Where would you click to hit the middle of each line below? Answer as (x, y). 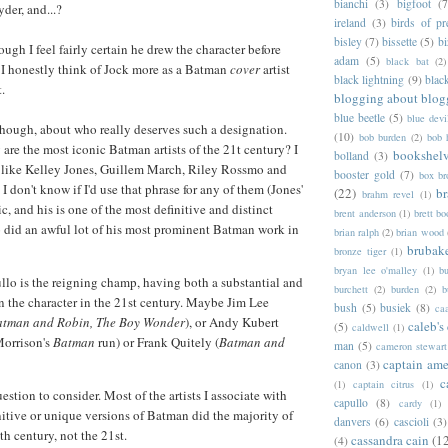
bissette (400, 41)
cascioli (411, 421)
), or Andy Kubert (232, 322)
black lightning (369, 79)
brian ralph (357, 231)
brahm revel (387, 193)
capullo (351, 402)
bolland (351, 155)
